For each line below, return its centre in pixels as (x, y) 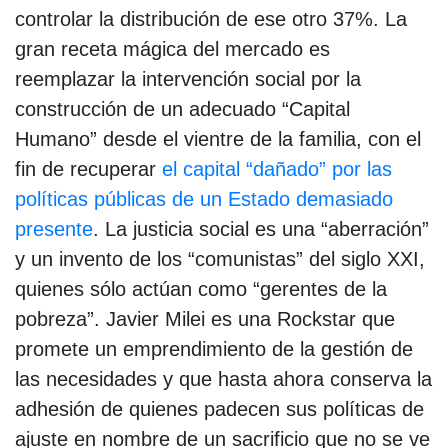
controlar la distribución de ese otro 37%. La (211, 18)
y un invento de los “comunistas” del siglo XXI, (220, 258)
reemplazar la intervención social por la (188, 78)
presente (54, 228)
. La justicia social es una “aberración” (261, 228)
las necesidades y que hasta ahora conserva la (223, 378)
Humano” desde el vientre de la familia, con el (218, 138)
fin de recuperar (88, 168)
